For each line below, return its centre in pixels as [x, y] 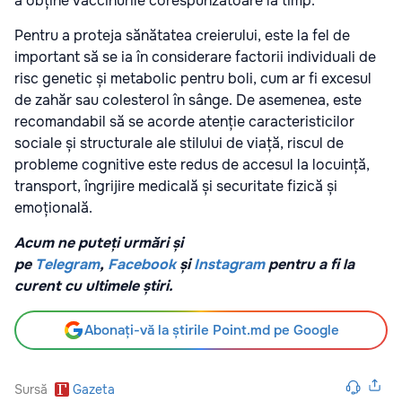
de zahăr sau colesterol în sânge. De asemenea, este [188, 100]
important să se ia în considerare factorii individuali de [195, 57]
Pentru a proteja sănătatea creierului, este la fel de [182, 36]
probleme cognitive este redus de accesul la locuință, [192, 165]
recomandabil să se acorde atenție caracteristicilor [184, 122]
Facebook [142, 265]
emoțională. [53, 208]
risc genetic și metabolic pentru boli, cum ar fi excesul [193, 79]
